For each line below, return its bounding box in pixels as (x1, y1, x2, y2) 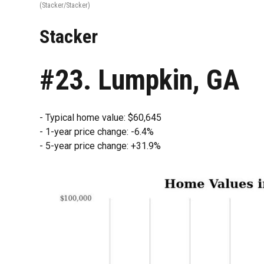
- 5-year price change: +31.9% (39, 140, 161, 151)
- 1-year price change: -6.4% (39, 126, 154, 137)
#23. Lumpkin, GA (39, 62, 240, 97)
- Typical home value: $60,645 (39, 111, 162, 123)
